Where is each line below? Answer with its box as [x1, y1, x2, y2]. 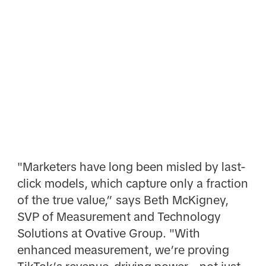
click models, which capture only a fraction [17, 177, 248, 191]
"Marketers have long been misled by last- [17, 160, 246, 174]
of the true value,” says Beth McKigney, [17, 194, 229, 207]
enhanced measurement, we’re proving [17, 243, 229, 257]
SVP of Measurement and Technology [17, 210, 221, 224]
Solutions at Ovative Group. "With [17, 227, 200, 240]
